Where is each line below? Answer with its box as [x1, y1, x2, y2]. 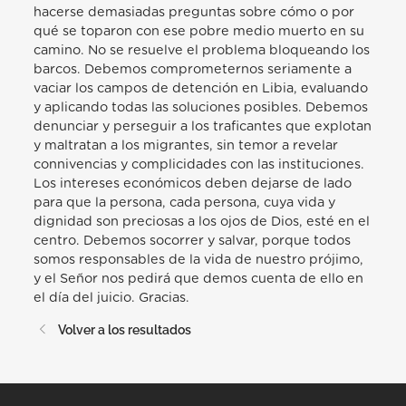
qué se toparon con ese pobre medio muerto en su [34, 24, 365, 39]
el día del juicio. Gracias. [34, 291, 190, 305]
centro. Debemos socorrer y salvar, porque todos [34, 234, 352, 248]
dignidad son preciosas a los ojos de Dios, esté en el [34, 215, 371, 229]
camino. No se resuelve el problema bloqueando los [34, 43, 371, 58]
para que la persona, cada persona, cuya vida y [34, 196, 336, 210]
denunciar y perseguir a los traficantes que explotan [34, 120, 372, 134]
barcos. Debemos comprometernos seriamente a [34, 63, 353, 77]
